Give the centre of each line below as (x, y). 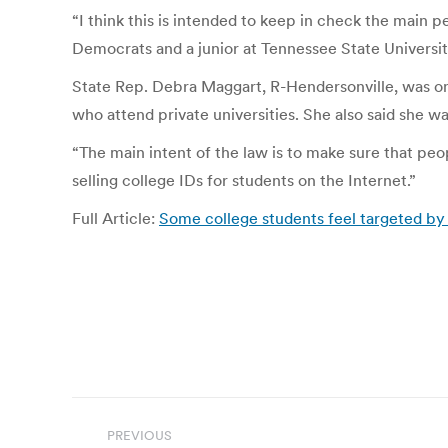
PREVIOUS (139, 435)
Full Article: (115, 218)
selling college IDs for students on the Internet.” (244, 180)
